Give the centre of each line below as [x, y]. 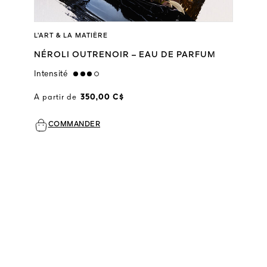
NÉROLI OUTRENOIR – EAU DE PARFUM [125, 55]
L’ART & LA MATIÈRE [71, 36]
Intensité [51, 74]
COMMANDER [74, 125]
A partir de [55, 98]
